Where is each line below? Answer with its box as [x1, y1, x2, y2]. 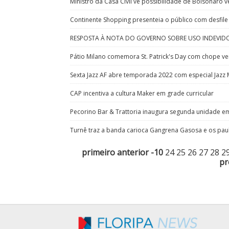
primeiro [81, 147, 115, 158]
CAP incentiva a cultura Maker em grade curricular [70, 89, 214, 98]
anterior [117, 147, 149, 158]
